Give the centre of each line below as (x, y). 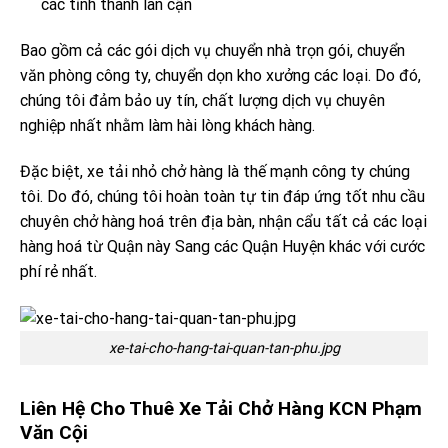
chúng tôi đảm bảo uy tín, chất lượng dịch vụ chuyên (202, 100)
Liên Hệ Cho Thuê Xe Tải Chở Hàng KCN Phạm (221, 409)
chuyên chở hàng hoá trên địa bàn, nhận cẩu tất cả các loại (223, 221)
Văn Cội (54, 433)
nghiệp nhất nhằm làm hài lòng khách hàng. (167, 125)
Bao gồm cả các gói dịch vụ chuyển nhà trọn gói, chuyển (212, 50)
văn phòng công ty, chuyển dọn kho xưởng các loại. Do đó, (220, 75)
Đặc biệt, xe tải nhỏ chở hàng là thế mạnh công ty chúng (215, 171)
